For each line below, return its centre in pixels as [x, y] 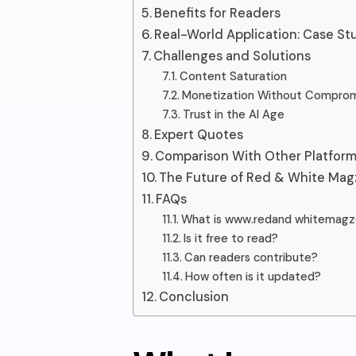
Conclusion [194, 297]
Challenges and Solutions [232, 56]
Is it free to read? [230, 238]
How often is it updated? [253, 277]
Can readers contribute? [251, 257]
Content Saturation [233, 76]
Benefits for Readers [218, 13]
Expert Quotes [199, 135]
